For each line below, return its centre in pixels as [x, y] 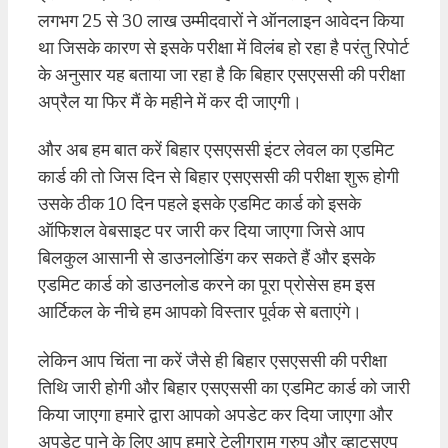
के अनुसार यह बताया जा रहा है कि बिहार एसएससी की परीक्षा [221, 74]
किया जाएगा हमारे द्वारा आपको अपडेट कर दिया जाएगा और [215, 414]
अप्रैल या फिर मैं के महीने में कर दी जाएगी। [170, 101]
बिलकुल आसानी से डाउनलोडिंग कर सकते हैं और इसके [206, 258]
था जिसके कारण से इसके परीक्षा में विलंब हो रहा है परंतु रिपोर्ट [223, 47]
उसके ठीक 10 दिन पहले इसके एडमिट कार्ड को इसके [199, 204]
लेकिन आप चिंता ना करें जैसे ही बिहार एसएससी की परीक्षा [212, 360]
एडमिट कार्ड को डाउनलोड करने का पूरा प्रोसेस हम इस [206, 285]
